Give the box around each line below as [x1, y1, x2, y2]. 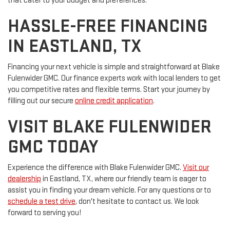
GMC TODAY [8, 136, 98, 158]
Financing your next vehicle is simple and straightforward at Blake [8, 62, 220, 72]
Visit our [183, 162, 209, 172]
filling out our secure [8, 95, 75, 106]
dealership [8, 174, 41, 184]
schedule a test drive [8, 196, 75, 206]
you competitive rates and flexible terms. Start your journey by [8, 84, 210, 94]
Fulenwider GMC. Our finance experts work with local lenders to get [8, 73, 221, 83]
